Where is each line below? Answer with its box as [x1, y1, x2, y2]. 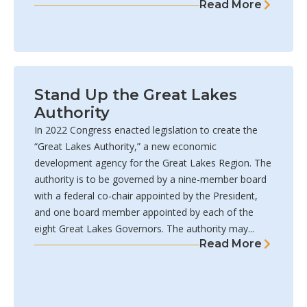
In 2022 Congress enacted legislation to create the [34, 123, 258, 137]
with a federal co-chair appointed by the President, [34, 189, 258, 203]
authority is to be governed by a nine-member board [34, 173, 267, 186]
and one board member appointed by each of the [34, 206, 254, 219]
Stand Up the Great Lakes [34, 86, 237, 105]
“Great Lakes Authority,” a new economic [34, 140, 217, 153]
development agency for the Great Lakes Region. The [34, 156, 271, 170]
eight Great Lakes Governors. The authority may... [34, 222, 254, 236]
